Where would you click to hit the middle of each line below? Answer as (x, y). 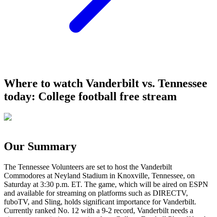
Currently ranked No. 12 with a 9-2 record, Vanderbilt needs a (99, 210)
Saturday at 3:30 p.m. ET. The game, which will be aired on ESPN (106, 184)
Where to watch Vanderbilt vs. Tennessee (106, 83)
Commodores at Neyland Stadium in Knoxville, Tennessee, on (99, 175)
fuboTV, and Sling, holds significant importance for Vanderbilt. (100, 201)
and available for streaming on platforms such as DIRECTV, (96, 193)
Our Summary (40, 146)
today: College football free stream (90, 96)
